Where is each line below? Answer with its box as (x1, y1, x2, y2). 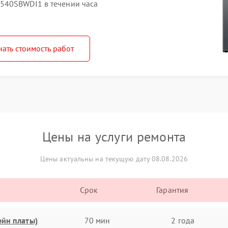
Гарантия (156, 185, 189, 195)
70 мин (84, 215, 110, 225)
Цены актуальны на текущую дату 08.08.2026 (40, 154, 188, 163)
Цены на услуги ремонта (42, 128, 186, 145)
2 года (171, 215, 194, 225)
